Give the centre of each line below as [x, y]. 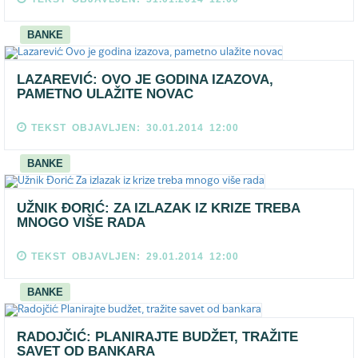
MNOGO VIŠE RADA [81, 223]
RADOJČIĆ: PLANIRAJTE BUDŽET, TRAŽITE [157, 337]
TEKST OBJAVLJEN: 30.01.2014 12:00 [135, 128]
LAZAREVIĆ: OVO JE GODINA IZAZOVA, [145, 80]
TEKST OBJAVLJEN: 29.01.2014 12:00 [135, 257]
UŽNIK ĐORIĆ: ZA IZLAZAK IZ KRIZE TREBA [158, 208]
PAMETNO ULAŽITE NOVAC [105, 94]
